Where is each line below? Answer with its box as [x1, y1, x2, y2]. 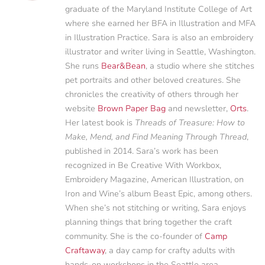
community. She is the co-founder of [65, 230, 205, 242]
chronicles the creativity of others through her [65, 88, 238, 100]
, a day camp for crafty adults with [105, 244, 235, 256]
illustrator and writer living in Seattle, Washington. [65, 46, 256, 57]
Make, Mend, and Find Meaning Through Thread [65, 131, 247, 143]
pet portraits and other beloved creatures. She [65, 74, 241, 86]
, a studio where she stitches [146, 60, 254, 72]
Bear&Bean [101, 60, 146, 72]
